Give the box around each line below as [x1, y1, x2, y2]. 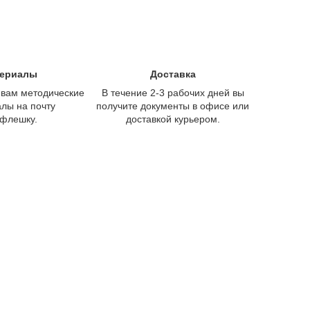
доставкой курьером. [125, 113, 220, 125]
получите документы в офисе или [96, 100, 250, 111]
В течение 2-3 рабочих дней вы [101, 86, 244, 98]
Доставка [149, 68, 196, 80]
